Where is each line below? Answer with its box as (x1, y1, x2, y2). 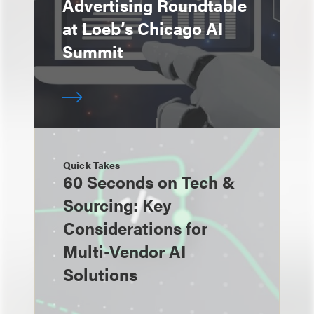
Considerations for (63, 216, 207, 240)
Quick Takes (63, 158, 121, 172)
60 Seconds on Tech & (63, 170, 235, 193)
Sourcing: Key (63, 193, 171, 217)
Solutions (63, 262, 137, 286)
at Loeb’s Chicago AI (62, 16, 224, 40)
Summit (62, 39, 123, 63)
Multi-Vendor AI (63, 239, 186, 263)
